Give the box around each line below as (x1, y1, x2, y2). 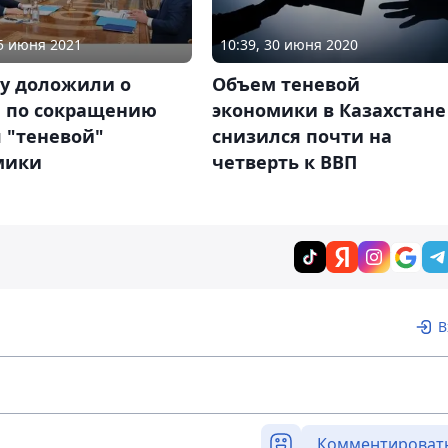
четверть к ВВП (211, 150, 357, 175)
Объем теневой (211, 72, 360, 97)
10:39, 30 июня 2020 (219, 35, 358, 55)
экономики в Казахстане (211, 98, 446, 123)
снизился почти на (211, 124, 392, 149)
